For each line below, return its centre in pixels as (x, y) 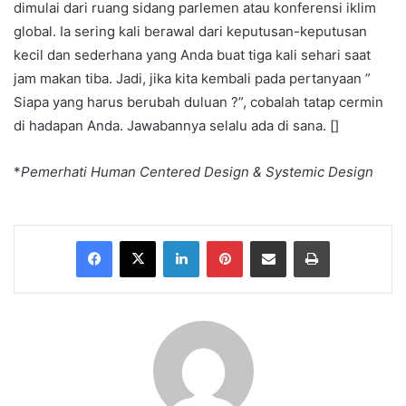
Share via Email (300, 241)
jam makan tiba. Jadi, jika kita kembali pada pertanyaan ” (192, 79)
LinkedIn (222, 241)
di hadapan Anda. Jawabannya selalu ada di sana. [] (176, 126)
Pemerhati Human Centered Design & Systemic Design (197, 172)
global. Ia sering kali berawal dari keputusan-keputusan (190, 32)
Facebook (139, 241)
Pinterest (268, 241)
